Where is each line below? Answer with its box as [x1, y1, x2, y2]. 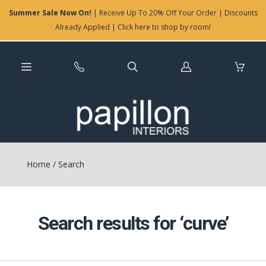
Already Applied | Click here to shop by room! [55, 22, 211, 32]
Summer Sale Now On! [8, 8, 91, 18]
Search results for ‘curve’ [37, 212, 229, 235]
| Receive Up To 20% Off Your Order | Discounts [91, 8, 258, 18]
